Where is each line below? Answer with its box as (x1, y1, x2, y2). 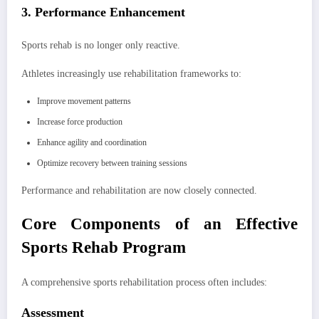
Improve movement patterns (37, 96, 131, 107)
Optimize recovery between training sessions (37, 158, 187, 169)
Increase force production (37, 117, 122, 127)
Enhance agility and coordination (37, 137, 147, 148)
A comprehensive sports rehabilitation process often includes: (21, 277, 267, 288)
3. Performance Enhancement (21, 4, 185, 19)
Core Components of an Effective (21, 214, 298, 233)
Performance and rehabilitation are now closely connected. (21, 185, 257, 197)
